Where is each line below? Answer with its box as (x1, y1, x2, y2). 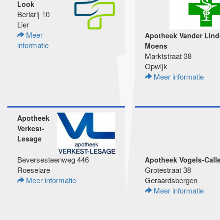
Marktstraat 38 (145, 51, 192, 61)
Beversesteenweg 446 (17, 154, 89, 165)
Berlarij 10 (17, 9, 50, 19)
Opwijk (145, 61, 167, 71)
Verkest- (17, 123, 44, 133)
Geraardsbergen (145, 175, 197, 185)
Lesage (17, 134, 42, 143)
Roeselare (17, 165, 50, 175)
